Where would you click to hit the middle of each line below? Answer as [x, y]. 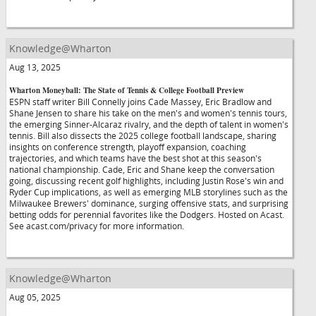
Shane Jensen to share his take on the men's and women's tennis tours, [148, 113]
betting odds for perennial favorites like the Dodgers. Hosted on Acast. [147, 214]
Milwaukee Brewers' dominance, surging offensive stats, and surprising [149, 203]
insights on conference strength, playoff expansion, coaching [128, 147]
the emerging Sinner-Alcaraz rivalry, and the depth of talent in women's [149, 124]
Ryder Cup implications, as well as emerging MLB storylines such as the [148, 192]
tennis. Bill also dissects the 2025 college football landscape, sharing [143, 135]
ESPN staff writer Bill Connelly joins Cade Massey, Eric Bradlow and [140, 102]
